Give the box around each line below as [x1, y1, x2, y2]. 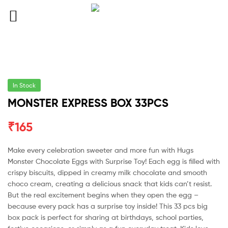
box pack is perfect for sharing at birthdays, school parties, [8, 212, 204, 221]
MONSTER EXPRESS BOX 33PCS [8, 96, 168, 110]
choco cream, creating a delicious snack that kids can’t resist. [8, 179, 212, 188]
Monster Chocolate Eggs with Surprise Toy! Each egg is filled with [8, 156, 220, 165]
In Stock [13, 81, 36, 89]
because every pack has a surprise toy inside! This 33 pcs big [8, 201, 208, 210]
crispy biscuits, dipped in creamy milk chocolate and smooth [8, 167, 207, 177]
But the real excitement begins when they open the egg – [8, 190, 198, 199]
